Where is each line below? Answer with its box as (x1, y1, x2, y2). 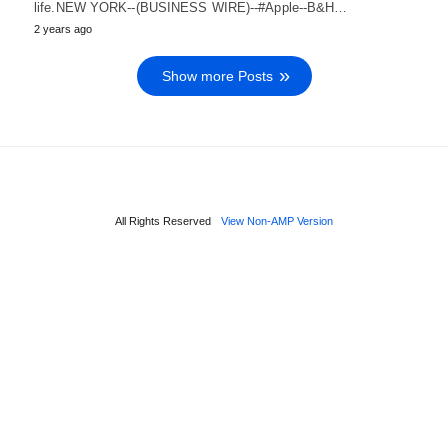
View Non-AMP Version (221, 214, 333, 227)
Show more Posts (161, 67, 273, 84)
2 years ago (34, 22, 92, 35)
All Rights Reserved (115, 214, 211, 227)
